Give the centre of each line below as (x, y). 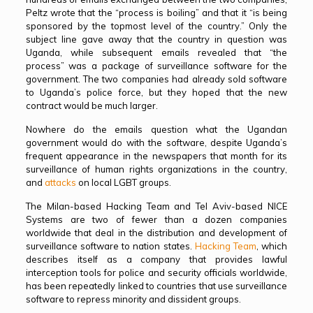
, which (272, 246)
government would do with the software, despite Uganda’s (156, 143)
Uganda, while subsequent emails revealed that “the (156, 52)
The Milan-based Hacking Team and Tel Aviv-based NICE (156, 206)
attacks (60, 182)
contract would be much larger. (92, 105)
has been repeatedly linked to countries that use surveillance (156, 286)
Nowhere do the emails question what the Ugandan (156, 129)
